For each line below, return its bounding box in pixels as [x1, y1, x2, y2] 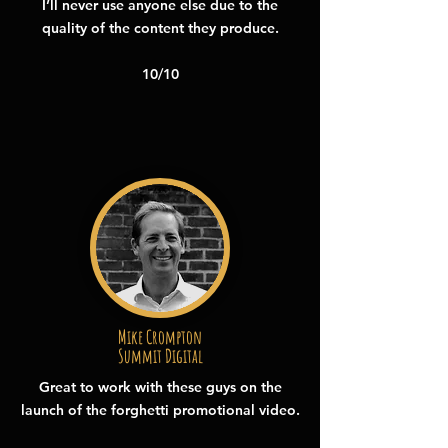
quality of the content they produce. [41, 19, 279, 37]
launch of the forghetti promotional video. [20, 401, 300, 419]
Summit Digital [117, 344, 203, 368]
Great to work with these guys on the [38, 378, 282, 396]
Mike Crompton [118, 325, 202, 349]
